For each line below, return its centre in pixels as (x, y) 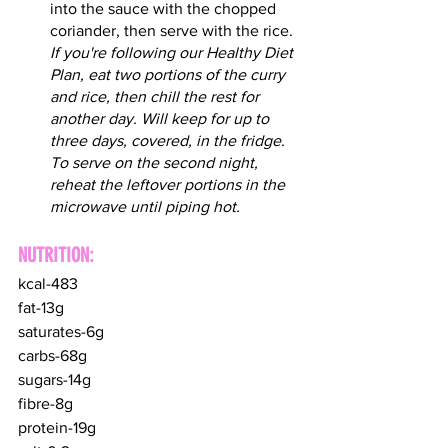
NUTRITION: (56, 255)
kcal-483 (48, 284)
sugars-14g (54, 380)
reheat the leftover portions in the (169, 185)
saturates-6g (61, 332)
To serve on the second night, (156, 163)
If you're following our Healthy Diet (173, 53)
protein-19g (57, 428)
